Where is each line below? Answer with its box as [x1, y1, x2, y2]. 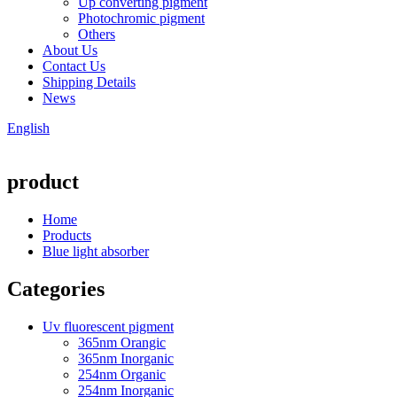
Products [43, 227, 91, 243]
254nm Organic [78, 366, 166, 382]
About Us [43, 43, 97, 58]
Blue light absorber [43, 243, 149, 259]
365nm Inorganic [78, 350, 174, 366]
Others [78, 27, 115, 42]
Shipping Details [43, 74, 136, 90]
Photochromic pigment [78, 11, 205, 26]
